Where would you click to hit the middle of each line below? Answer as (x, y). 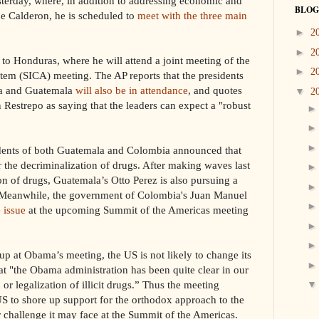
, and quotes (215, 90)
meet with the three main (192, 15)
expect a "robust (215, 105)
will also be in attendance (132, 90)
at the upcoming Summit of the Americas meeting (137, 209)
